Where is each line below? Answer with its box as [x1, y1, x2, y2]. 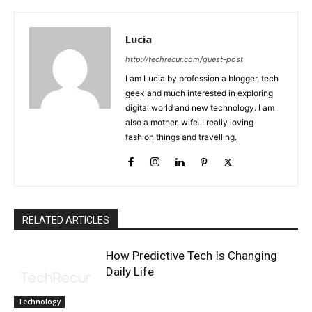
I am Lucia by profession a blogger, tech [125, 73, 279, 84]
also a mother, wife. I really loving [125, 117, 253, 128]
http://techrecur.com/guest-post [125, 54, 243, 65]
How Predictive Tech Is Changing [106, 249, 278, 263]
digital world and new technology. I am [125, 102, 274, 114]
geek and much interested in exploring [125, 88, 273, 99]
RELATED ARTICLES [22, 214, 109, 226]
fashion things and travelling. [125, 132, 237, 143]
